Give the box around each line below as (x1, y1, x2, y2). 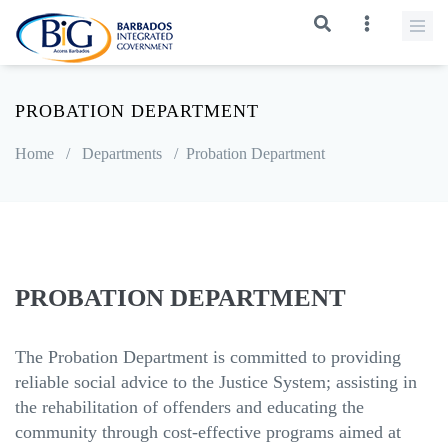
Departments (82, 145, 162, 162)
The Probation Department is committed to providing (15, 347, 401, 367)
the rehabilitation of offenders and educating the (15, 397, 364, 417)
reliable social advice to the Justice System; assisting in (15, 372, 417, 392)
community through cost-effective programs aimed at (15, 422, 401, 442)
